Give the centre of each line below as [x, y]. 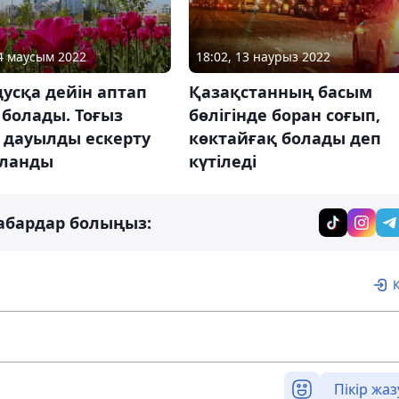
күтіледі [222, 162]
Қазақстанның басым [280, 92]
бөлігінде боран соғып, [284, 115]
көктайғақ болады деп [285, 138]
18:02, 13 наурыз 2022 [263, 57]
